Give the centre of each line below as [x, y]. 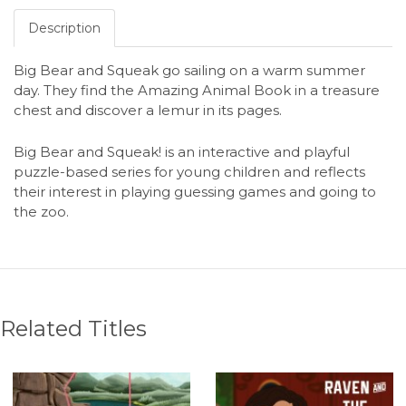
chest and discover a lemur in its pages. [148, 111]
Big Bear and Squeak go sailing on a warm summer [189, 71]
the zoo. [41, 211]
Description [64, 29]
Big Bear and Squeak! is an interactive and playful [182, 151]
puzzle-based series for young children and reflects [189, 171]
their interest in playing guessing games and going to [195, 191]
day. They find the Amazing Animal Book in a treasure [197, 91]
